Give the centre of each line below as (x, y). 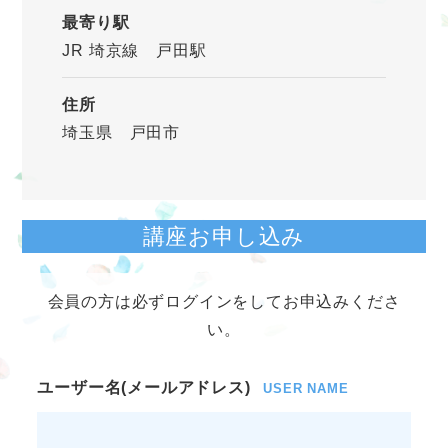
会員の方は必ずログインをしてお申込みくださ (224, 302)
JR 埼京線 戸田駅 (134, 50)
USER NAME (306, 389)
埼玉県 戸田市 (129, 133)
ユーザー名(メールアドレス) (144, 388)
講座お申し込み (224, 237)
